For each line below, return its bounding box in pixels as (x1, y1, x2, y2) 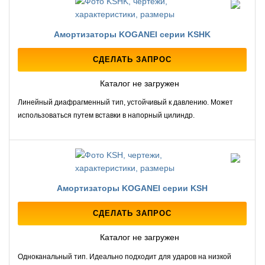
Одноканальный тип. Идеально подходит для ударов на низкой (18, 252, 231, 261)
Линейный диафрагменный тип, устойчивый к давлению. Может (18, 98, 233, 107)
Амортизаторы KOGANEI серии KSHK (54, 30, 211, 40)
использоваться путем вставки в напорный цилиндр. (18, 111, 195, 120)
